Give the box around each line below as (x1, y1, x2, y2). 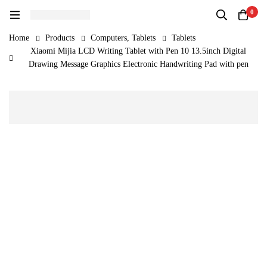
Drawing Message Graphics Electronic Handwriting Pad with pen (28, 60, 249, 69)
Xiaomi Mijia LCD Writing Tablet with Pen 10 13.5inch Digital (30, 46, 246, 55)
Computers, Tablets (91, 33, 156, 42)
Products (45, 33, 74, 42)
